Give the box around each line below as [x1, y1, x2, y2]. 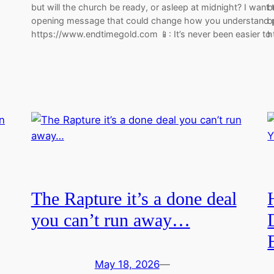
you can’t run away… [31, 210, 190, 230]
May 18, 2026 [94, 257, 160, 270]
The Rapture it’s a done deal [31, 188, 237, 209]
